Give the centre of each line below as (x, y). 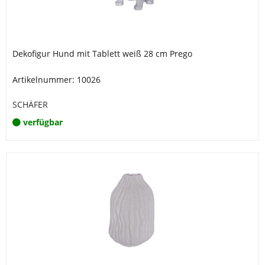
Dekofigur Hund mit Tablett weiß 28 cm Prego (102, 54)
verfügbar (43, 122)
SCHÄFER (30, 104)
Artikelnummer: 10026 (56, 80)
